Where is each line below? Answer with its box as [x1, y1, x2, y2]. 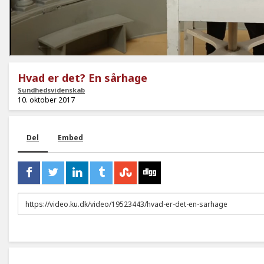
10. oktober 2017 [18, 95, 75, 105]
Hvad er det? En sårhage [18, 71, 147, 85]
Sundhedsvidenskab [18, 85, 85, 95]
